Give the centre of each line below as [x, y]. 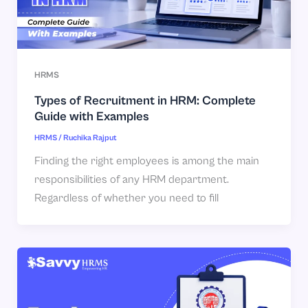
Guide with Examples [91, 117]
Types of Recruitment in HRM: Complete [145, 101]
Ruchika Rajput [90, 138]
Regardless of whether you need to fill [126, 199]
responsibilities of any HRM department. [131, 180]
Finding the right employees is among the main [146, 162]
